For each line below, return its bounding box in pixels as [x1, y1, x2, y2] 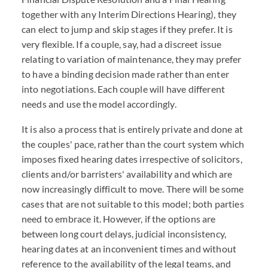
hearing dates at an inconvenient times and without [22, 243, 237, 254]
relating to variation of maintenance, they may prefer [22, 53, 242, 65]
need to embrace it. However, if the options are [22, 213, 216, 224]
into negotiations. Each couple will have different [22, 83, 226, 95]
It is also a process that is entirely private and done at [22, 123, 243, 135]
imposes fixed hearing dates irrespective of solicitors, [22, 153, 242, 165]
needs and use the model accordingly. [22, 98, 176, 109]
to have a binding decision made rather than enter [22, 68, 229, 80]
